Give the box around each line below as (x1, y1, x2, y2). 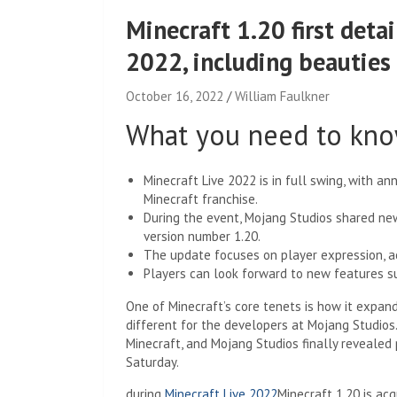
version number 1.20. (144, 228, 261, 245)
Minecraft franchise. (144, 191, 258, 207)
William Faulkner (235, 88, 330, 105)
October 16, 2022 (126, 88, 223, 105)
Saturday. (126, 354, 179, 370)
